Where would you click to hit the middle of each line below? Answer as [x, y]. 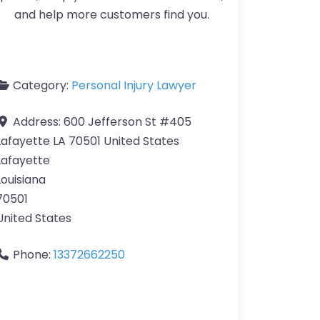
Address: [38, 122]
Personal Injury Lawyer [134, 86]
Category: [42, 86]
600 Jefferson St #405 [127, 122]
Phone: [33, 255]
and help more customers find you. [111, 15]
